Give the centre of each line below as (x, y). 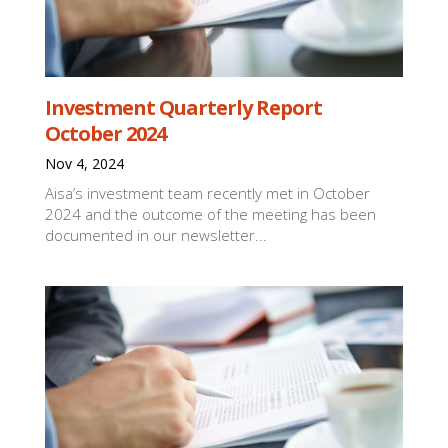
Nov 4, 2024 (85, 163)
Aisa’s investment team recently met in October (208, 193)
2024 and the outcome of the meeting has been (211, 214)
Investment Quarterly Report (184, 107)
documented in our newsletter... (156, 235)
